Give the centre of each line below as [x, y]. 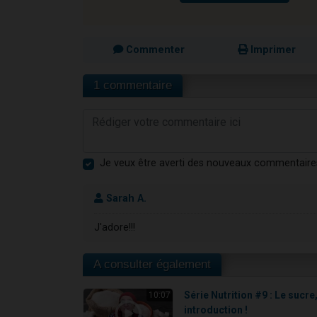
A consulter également [152, 264]
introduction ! [216, 310]
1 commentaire [133, 86]
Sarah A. [125, 199]
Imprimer [272, 50]
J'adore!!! [115, 228]
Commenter [154, 50]
